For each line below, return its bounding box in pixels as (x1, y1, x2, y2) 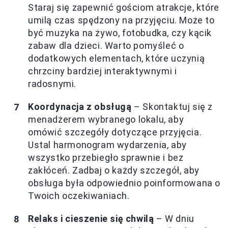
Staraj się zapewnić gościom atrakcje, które (28, 2, 219, 13)
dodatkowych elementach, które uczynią (28, 53, 205, 64)
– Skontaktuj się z (131, 101, 213, 112)
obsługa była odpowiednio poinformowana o (28, 178, 221, 189)
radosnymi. (28, 78, 76, 90)
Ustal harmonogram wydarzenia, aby (28, 139, 187, 151)
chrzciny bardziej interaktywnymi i (28, 66, 177, 77)
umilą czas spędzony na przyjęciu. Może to (28, 15, 215, 26)
